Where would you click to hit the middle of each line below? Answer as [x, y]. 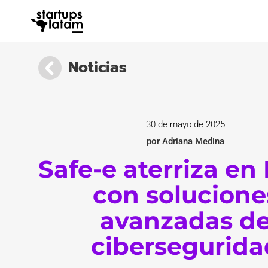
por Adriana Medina [186, 141]
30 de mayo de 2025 [186, 124]
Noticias [98, 68]
